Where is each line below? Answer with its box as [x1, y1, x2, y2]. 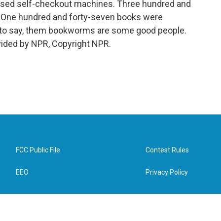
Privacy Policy [146, 168, 188, 176]
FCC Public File [16, 146, 60, 154]
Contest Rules [146, 146, 189, 154]
